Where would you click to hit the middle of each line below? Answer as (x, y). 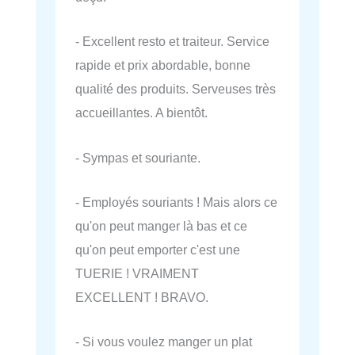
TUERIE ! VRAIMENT (137, 273)
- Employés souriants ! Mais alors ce (176, 202)
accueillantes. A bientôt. (141, 113)
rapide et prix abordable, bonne (163, 65)
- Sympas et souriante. (138, 157)
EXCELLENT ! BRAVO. (142, 297)
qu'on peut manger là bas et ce (161, 225)
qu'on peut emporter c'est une (158, 249)
